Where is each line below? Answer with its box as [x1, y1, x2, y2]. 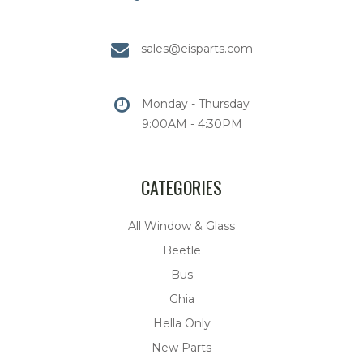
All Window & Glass [128, 219, 235, 234]
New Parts [152, 340, 211, 356]
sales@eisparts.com [140, 41, 253, 57]
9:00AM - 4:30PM [141, 117, 242, 132]
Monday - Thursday [141, 96, 250, 112]
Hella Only [152, 316, 211, 331]
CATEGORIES [141, 174, 222, 201]
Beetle [162, 243, 201, 258]
